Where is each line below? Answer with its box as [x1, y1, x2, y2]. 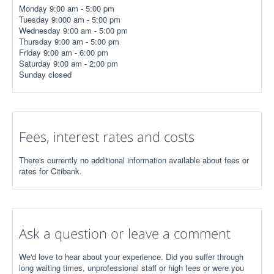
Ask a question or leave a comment [19, 224, 231, 242]
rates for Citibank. [19, 165, 82, 177]
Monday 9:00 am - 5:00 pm [19, 2, 114, 14]
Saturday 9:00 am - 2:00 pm [19, 57, 118, 69]
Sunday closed [19, 68, 72, 80]
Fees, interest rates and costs [19, 127, 194, 146]
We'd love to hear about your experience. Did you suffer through [19, 251, 243, 262]
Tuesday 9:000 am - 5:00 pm [19, 13, 120, 25]
